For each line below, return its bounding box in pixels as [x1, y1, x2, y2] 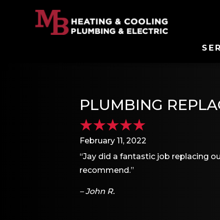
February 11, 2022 [80, 136, 146, 145]
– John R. [80, 187, 115, 196]
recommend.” [80, 165, 134, 175]
